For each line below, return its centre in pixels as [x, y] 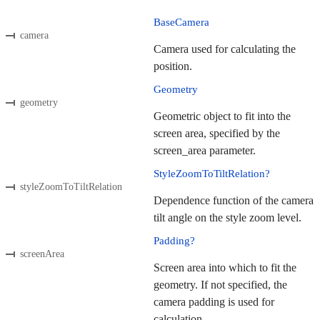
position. [173, 66]
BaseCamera [181, 22]
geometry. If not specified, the [220, 285]
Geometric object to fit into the [222, 116]
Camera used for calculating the [225, 49]
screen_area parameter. [205, 151]
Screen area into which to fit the [225, 268]
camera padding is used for [214, 302]
